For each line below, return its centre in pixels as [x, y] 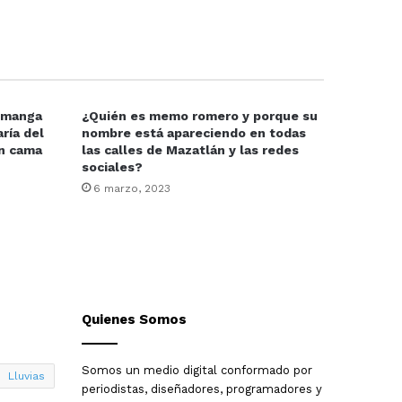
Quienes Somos [134, 319]
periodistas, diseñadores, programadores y [202, 389]
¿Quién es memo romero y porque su [200, 115]
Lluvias [26, 376]
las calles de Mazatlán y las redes [190, 149]
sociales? [112, 166]
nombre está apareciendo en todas [194, 132]
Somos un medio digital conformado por [197, 370]
